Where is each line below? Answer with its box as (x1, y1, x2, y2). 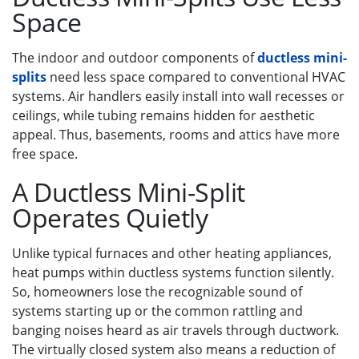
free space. (12, 144, 78, 163)
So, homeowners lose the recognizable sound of (12, 282, 302, 301)
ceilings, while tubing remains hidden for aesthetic (12, 106, 315, 124)
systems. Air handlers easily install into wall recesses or (12, 87, 345, 105)
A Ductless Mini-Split (12, 174, 245, 209)
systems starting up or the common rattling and (12, 301, 303, 320)
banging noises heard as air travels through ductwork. (12, 321, 339, 339)
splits (12, 67, 46, 86)
